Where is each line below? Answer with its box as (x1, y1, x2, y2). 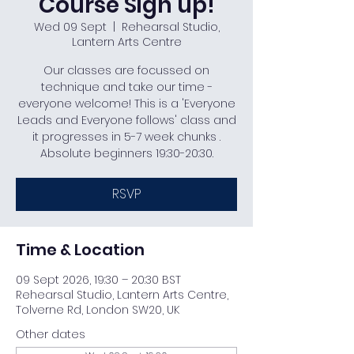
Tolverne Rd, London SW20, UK (16, 302, 179, 318)
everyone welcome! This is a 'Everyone (17, 96, 235, 111)
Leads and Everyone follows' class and (17, 112, 236, 128)
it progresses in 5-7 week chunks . (32, 129, 220, 145)
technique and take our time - (40, 79, 213, 95)
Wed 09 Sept (33, 19, 107, 35)
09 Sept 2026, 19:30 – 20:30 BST (16, 272, 181, 288)
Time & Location (16, 239, 145, 261)
